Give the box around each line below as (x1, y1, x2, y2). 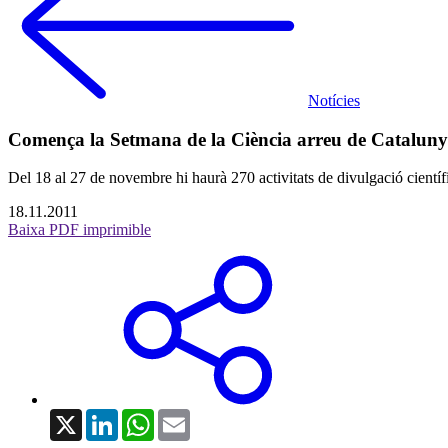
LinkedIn (118, 408, 176, 426)
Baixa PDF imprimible (8, 221, 151, 239)
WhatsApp (154, 408, 222, 426)
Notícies (308, 92, 360, 109)
